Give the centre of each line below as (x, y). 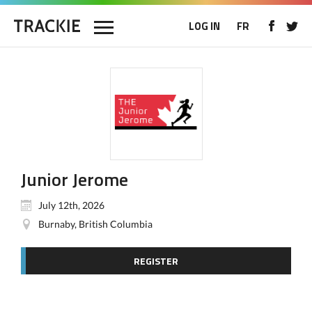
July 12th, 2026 (71, 205)
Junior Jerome (75, 179)
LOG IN (204, 26)
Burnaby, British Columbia (95, 224)
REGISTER (156, 261)
